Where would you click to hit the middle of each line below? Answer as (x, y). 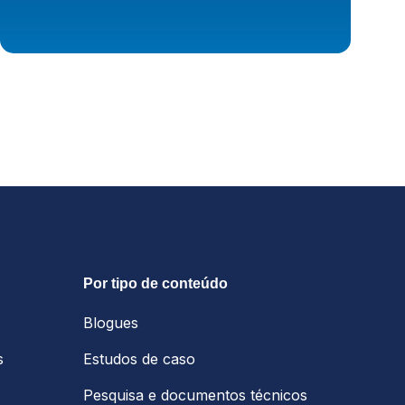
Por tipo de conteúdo (155, 284)
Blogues (111, 323)
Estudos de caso (139, 359)
